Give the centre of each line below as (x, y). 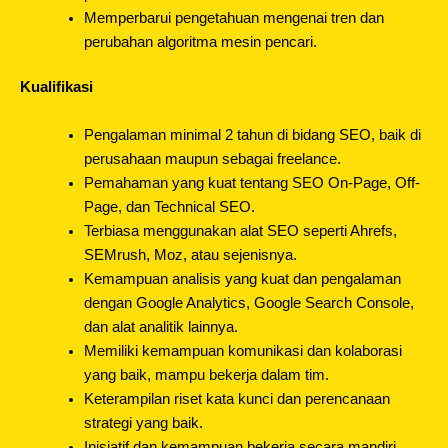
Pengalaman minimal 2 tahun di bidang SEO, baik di (252, 134)
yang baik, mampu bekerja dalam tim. (206, 374)
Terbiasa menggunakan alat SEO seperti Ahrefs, (240, 230)
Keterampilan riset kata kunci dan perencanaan (236, 398)
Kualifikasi (56, 87)
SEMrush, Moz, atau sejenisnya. (190, 254)
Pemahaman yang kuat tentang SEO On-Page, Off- (251, 182)
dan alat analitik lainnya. (160, 326)
